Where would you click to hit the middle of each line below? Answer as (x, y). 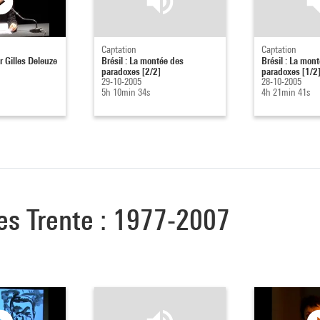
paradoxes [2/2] (131, 71)
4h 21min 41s (285, 92)
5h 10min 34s (125, 92)
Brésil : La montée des (142, 60)
